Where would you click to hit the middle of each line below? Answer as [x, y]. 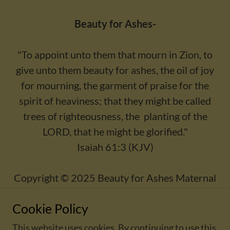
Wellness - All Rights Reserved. [115, 193]
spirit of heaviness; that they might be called [115, 101]
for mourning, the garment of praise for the [115, 85]
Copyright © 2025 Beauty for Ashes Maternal [115, 178]
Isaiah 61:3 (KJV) [115, 147]
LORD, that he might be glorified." [115, 131]
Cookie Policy [50, 208]
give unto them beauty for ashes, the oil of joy [115, 70]
